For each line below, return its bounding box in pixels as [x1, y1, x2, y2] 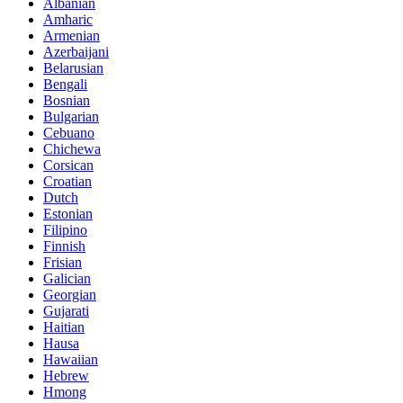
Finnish [43, 237, 85, 254]
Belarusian [43, 59, 103, 76]
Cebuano [43, 124, 94, 140]
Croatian [43, 173, 92, 189]
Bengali [43, 76, 87, 92]
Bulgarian [43, 108, 99, 124]
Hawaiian [43, 351, 98, 367]
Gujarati [43, 302, 89, 318]
